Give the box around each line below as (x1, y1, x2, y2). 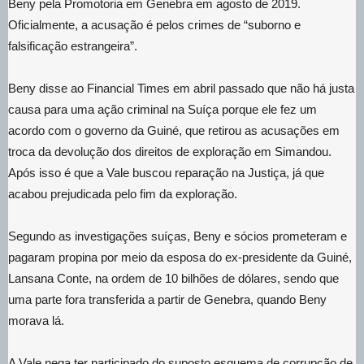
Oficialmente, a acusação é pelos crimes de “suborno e (8, 17, 301, 32)
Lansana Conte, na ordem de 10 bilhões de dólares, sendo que (8, 271, 339, 285)
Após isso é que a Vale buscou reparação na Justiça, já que (8, 165, 324, 180)
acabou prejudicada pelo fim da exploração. (8, 186, 237, 201)
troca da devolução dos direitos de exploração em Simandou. (8, 144, 331, 158)
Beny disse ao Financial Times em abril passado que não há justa (8, 80, 354, 95)
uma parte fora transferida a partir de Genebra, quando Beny (8, 292, 327, 306)
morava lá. (8, 313, 64, 327)
